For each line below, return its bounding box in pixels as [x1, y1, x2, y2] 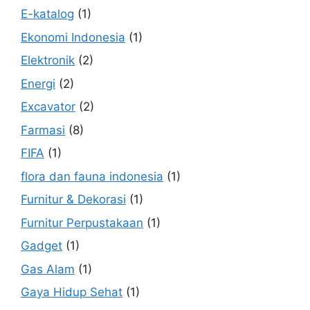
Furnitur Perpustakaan [21, 215, 143, 230]
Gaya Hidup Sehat [21, 285, 122, 300]
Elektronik [21, 53, 75, 68]
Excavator [21, 100, 75, 114]
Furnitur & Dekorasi [21, 192, 126, 207]
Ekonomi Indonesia [21, 30, 125, 44]
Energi [21, 76, 55, 91]
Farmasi [21, 122, 65, 137]
